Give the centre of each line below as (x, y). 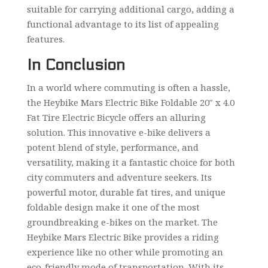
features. (45, 39)
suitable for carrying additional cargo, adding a (130, 9)
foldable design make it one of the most (113, 207)
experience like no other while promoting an (125, 252)
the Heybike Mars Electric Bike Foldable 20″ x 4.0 (130, 102)
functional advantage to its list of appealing (123, 24)
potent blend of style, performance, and (112, 147)
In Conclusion (76, 65)
